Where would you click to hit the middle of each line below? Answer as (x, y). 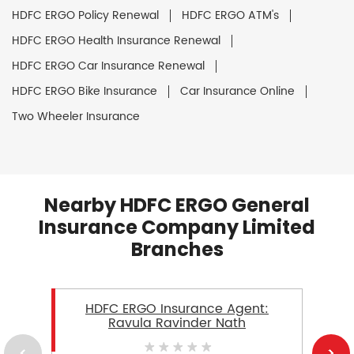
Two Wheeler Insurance (76, 116)
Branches (177, 249)
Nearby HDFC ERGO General (177, 205)
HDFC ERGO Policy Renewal (85, 15)
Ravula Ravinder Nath (177, 323)
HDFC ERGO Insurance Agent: (177, 309)
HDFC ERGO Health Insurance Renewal (116, 40)
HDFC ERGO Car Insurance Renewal (108, 66)
